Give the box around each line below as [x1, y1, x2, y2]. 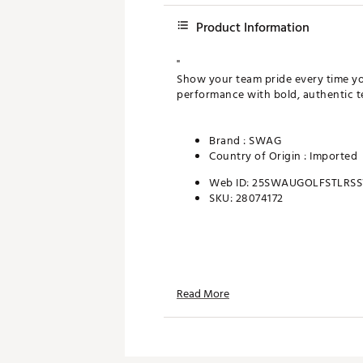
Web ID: [209, 173, 252, 192]
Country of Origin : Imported [209, 147, 357, 165]
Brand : [209, 131, 249, 150]
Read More [177, 284, 229, 303]
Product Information [196, 17, 310, 38]
